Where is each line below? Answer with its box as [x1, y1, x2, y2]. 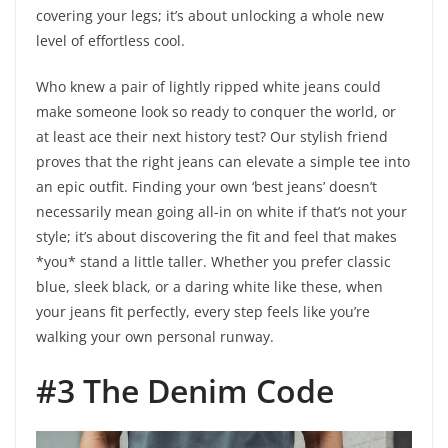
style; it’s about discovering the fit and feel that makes [36, 227, 397, 247]
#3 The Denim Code [36, 369, 334, 413]
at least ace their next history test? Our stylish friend [36, 127, 388, 147]
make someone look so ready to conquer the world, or [36, 102, 396, 122]
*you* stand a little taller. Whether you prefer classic [36, 252, 391, 272]
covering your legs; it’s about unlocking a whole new [36, 6, 384, 26]
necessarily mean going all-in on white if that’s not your [36, 202, 407, 222]
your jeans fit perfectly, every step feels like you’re [36, 302, 370, 322]
